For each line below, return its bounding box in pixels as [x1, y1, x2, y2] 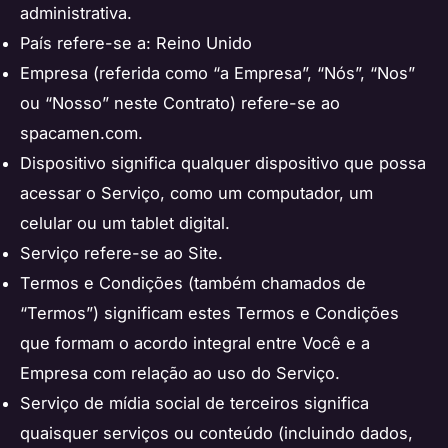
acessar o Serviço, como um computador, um [20, 183, 373, 204]
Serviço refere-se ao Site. [20, 243, 223, 264]
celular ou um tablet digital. [20, 213, 230, 234]
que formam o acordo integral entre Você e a [20, 333, 370, 354]
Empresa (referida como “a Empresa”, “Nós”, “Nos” [20, 63, 415, 84]
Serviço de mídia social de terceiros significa [20, 393, 369, 414]
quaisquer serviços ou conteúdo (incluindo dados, [20, 423, 413, 444]
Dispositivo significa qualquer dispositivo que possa [20, 153, 426, 174]
